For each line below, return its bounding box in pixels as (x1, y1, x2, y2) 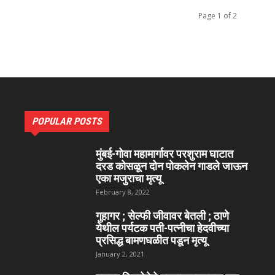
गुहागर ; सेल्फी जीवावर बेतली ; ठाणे (96, 209, 229, 222)
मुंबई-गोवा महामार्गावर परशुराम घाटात (96, 147, 233, 160)
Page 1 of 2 (198, 10, 237, 21)
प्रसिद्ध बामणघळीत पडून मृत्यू (96, 234, 207, 247)
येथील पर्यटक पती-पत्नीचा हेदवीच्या (96, 222, 229, 234)
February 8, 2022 (96, 187, 150, 196)
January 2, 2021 (96, 249, 144, 258)
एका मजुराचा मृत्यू (96, 172, 161, 185)
